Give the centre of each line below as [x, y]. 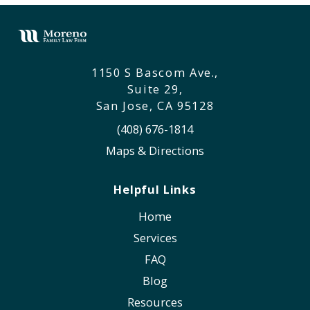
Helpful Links [155, 190]
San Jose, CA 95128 [155, 105]
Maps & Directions [155, 150]
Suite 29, [155, 89]
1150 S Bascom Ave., [155, 72]
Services [155, 237]
